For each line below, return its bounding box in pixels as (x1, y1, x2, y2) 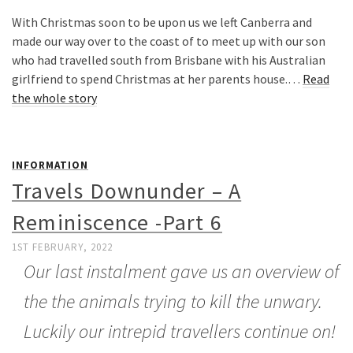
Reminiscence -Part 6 (12, 207, 222, 236)
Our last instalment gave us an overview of (24, 258, 339, 284)
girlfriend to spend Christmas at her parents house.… (12, 70, 303, 87)
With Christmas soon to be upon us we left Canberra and (12, 13, 312, 30)
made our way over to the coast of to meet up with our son (12, 32, 325, 49)
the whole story (12, 89, 97, 106)
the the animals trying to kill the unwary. (24, 288, 322, 314)
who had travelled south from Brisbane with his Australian (12, 51, 325, 68)
